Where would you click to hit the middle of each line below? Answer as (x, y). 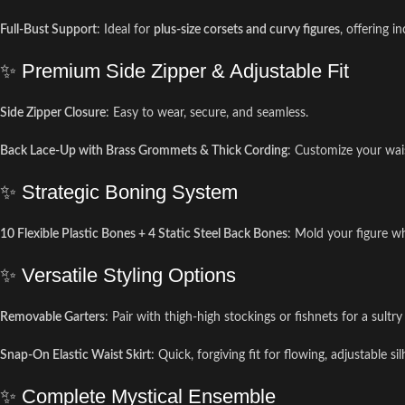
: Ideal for (125, 30)
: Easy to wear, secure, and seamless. (207, 113)
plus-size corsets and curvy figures (247, 30)
